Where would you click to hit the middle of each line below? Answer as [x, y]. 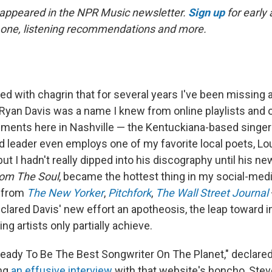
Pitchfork [130, 193]
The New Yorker [65, 193]
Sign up [206, 12]
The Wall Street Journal [213, 193]
